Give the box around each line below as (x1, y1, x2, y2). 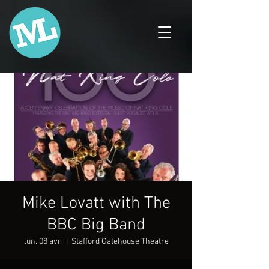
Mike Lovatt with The (22, 193, 171, 214)
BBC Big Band (47, 215, 145, 235)
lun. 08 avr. (23, 237, 62, 247)
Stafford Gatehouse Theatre (71, 237, 169, 247)
